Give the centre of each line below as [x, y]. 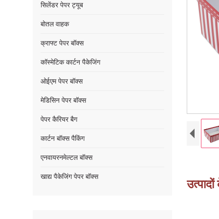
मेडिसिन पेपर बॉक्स [64, 100]
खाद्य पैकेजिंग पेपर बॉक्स [70, 176]
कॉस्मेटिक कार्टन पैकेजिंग [71, 62]
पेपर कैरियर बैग [59, 119]
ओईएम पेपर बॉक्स [62, 81]
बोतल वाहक [55, 24]
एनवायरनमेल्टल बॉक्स [67, 157]
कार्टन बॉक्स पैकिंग [63, 138]
